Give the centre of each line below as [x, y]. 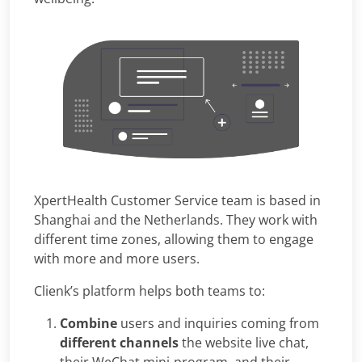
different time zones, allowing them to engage [174, 239]
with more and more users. [117, 258]
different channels [119, 342]
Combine [88, 323]
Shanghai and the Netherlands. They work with [176, 219]
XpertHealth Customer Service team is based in [177, 200]
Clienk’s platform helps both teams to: [149, 290]
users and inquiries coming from [218, 323]
